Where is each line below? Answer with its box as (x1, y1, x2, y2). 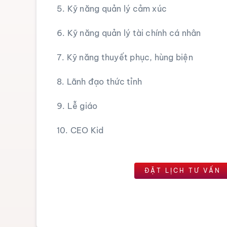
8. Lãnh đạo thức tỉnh (56, 77, 142, 87)
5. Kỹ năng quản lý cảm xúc (56, 4, 167, 14)
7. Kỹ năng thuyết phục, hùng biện (56, 52, 193, 63)
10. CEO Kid (56, 125, 104, 136)
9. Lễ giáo (56, 101, 98, 111)
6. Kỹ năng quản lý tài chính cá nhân (56, 28, 201, 39)
